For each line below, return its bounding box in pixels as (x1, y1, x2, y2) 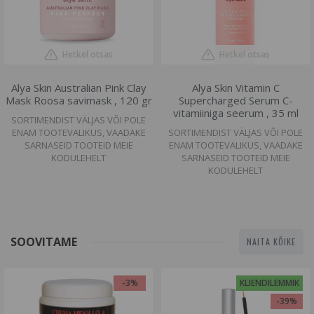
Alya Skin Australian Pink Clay (11, 81, 146, 95)
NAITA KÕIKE (247, 235, 296, 247)
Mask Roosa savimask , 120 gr (5, 93, 152, 107)
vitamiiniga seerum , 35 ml (172, 106, 299, 120)
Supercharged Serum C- (178, 93, 293, 107)
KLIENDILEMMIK (240, 276, 300, 289)
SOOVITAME (11, 234, 77, 250)
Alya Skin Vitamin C (191, 81, 280, 95)
